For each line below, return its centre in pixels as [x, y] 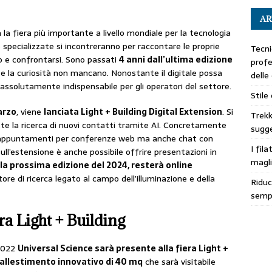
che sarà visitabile [179, 262]
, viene [30, 112]
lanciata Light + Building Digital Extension [133, 112]
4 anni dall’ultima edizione [176, 60]
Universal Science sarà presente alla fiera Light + [123, 249]
